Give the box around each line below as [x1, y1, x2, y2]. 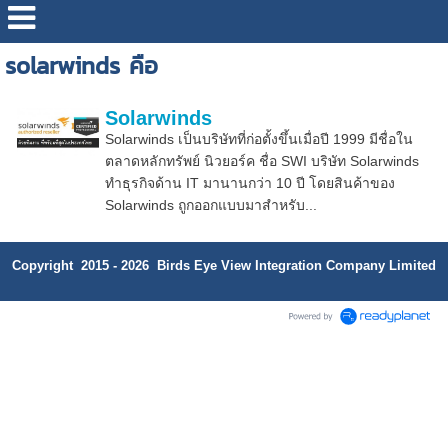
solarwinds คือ [4, 48, 158, 83]
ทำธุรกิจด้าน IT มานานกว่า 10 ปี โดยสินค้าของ [104, 175, 395, 191]
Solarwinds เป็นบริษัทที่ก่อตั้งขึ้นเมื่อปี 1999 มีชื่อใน [104, 131, 413, 147]
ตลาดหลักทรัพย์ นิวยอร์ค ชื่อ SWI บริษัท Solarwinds [104, 153, 419, 169]
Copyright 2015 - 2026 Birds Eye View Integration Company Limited [12, 257, 436, 273]
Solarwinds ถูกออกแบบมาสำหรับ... [104, 197, 317, 213]
